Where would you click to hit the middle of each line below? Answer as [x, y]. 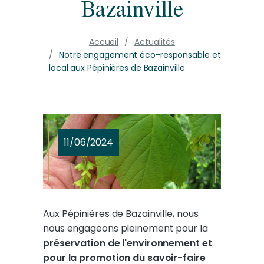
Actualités [155, 42]
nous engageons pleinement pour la [126, 229]
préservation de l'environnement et [128, 243]
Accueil [104, 42]
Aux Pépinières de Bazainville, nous [121, 214]
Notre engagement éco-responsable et [140, 55]
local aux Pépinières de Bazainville [117, 68]
